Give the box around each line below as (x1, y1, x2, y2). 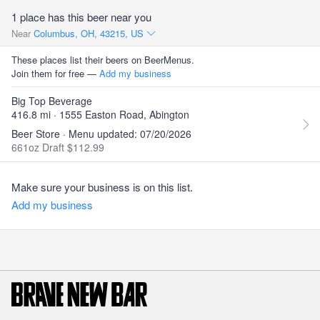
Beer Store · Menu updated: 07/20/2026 (11, 126, 191, 141)
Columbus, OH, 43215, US (34, 26, 146, 40)
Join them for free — (11, 66, 99, 80)
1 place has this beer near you (11, 9, 151, 24)
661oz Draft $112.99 (11, 140, 104, 154)
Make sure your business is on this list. (11, 179, 193, 194)
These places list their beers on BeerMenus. (11, 53, 194, 66)
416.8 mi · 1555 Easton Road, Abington (11, 107, 189, 121)
